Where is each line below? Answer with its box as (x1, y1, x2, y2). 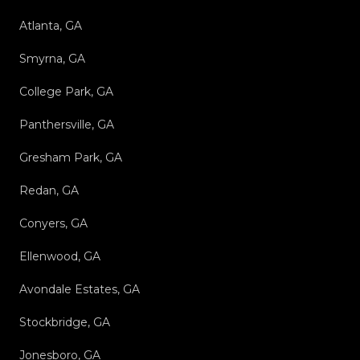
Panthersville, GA (19, 117, 114, 132)
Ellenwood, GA (19, 248, 100, 264)
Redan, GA (19, 182, 79, 198)
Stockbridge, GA (19, 314, 110, 329)
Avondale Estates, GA (19, 281, 140, 297)
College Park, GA (19, 84, 113, 99)
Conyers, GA (19, 215, 88, 231)
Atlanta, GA (19, 18, 82, 33)
